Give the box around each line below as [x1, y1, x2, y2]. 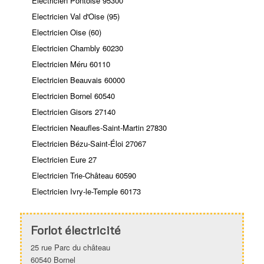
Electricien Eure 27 [31, 153, 97, 165]
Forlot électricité [30, 222, 121, 237]
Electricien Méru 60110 [31, 58, 110, 70]
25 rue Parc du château [30, 241, 110, 253]
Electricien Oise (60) [31, 26, 101, 38]
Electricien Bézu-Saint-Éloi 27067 [31, 137, 146, 149]
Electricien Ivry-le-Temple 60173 [31, 185, 141, 197]
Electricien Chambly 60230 [31, 42, 123, 54]
